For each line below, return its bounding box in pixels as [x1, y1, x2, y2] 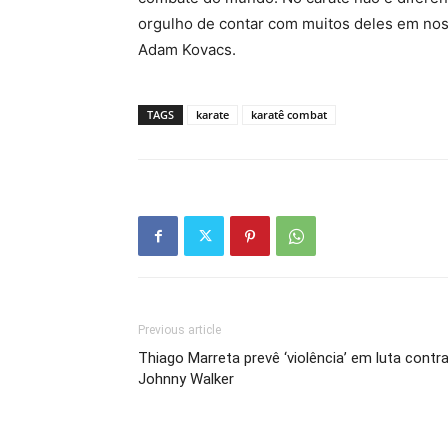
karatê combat [251, 107, 327, 123]
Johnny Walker [138, 370, 234, 389]
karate [196, 107, 229, 123]
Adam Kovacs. [138, 40, 236, 60]
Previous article [138, 323, 221, 338]
